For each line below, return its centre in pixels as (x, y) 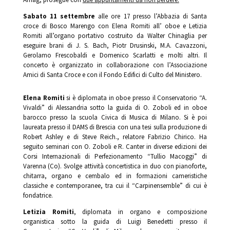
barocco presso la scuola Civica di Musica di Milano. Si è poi (115, 118)
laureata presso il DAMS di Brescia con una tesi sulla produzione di (115, 127)
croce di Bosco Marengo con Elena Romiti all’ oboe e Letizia (115, 26)
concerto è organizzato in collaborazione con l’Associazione (115, 65)
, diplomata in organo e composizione (140, 212)
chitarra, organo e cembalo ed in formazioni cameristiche (115, 176)
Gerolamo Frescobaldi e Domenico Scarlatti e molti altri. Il (115, 55)
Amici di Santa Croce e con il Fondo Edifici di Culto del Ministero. (112, 75)
